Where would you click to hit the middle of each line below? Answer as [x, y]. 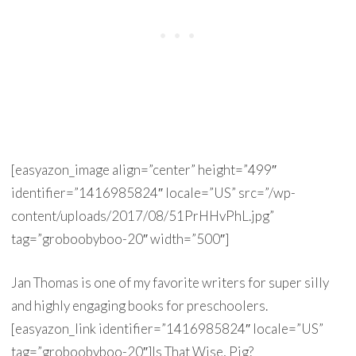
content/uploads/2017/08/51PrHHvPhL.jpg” [142, 216]
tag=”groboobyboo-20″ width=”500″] [120, 239]
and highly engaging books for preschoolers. [139, 306]
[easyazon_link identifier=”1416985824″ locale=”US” [167, 329]
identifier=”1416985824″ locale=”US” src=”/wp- [153, 193]
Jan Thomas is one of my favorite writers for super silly [170, 282]
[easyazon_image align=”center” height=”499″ [143, 170]
